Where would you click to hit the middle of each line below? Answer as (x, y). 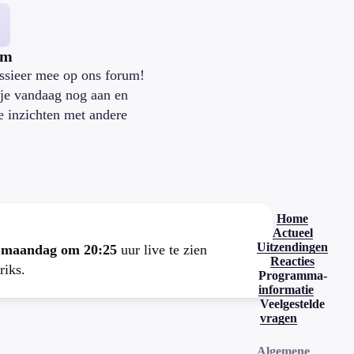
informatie (286, 290)
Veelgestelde (292, 304)
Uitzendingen (292, 247)
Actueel (292, 233)
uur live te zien (162, 250)
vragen (279, 318)
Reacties (292, 261)
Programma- (292, 275)
